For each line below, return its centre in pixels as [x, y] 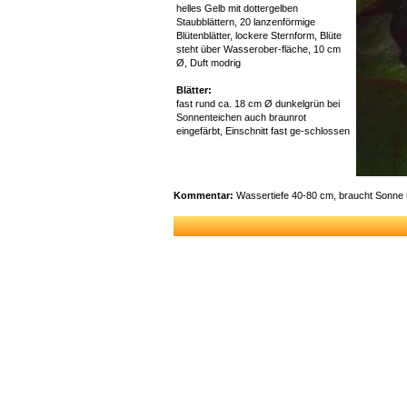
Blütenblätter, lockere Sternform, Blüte [259, 35]
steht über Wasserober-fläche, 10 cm [259, 49]
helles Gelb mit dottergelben [238, 8]
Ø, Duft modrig [209, 62]
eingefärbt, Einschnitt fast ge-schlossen [263, 130]
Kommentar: [204, 195]
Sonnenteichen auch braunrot [242, 117]
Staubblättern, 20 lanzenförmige [246, 21]
